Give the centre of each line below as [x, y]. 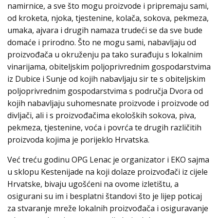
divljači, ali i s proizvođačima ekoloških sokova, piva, [102, 116]
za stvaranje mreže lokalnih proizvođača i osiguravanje [108, 209]
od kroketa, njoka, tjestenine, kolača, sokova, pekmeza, [108, 18]
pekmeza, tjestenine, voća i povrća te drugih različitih [104, 128]
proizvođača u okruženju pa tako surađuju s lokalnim [105, 55]
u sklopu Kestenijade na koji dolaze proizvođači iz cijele [108, 172]
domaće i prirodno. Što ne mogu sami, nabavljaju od [102, 43]
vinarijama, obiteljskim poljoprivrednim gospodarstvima [109, 67]
